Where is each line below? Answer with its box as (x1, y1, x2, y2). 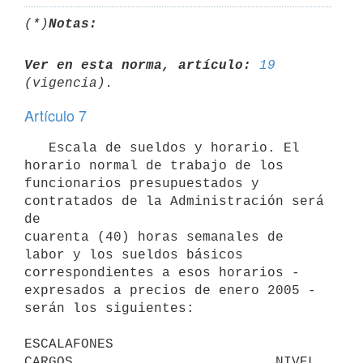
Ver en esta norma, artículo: (24, 58, 251, 73)
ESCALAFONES (24, 336, 113, 352)
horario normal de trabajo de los (24, 158, 284, 173)
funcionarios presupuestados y (24, 176, 259, 191)
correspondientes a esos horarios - (24, 265, 300, 280)
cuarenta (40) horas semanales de (24, 229, 284, 245)
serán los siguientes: (24, 301, 194, 316)
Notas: (49, 16, 97, 32)
